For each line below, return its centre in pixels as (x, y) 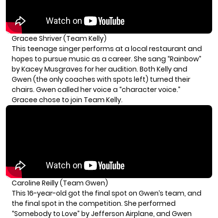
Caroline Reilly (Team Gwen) (60, 183)
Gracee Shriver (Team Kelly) (59, 38)
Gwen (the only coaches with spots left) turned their (101, 79)
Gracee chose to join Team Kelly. (67, 100)
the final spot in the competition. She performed (94, 203)
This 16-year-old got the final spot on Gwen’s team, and (107, 193)
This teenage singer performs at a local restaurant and (107, 48)
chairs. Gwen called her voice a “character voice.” (96, 89)
